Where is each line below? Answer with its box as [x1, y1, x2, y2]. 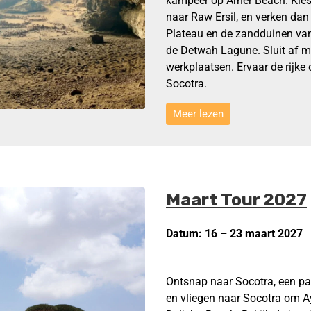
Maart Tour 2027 [166, 190, 307, 210]
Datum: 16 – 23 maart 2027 [166, 227, 303, 241]
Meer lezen [173, 108, 224, 121]
